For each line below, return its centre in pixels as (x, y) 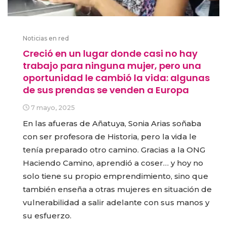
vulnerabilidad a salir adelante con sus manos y (116, 202)
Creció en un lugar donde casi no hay (110, 53)
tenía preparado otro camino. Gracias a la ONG (114, 149)
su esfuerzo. (47, 215)
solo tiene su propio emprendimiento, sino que (116, 176)
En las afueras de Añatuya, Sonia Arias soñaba (112, 123)
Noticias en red (46, 38)
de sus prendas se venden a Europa (106, 90)
